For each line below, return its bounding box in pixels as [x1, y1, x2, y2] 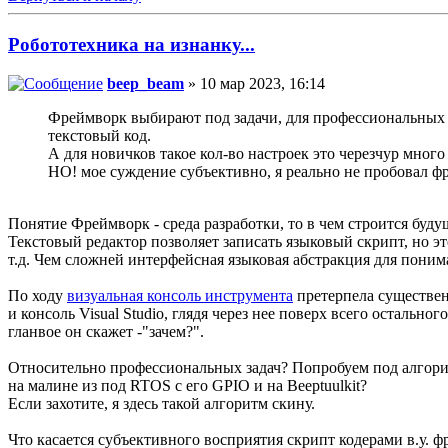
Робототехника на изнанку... [8, 34, 255, 55]
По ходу [8, 286, 67, 304]
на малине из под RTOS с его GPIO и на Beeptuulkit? [8, 376, 367, 394]
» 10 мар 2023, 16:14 [184, 74, 325, 92]
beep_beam [107, 74, 184, 92]
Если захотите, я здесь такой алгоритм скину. [8, 394, 315, 412]
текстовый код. [48, 126, 151, 144]
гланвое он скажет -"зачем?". [8, 322, 204, 340]
